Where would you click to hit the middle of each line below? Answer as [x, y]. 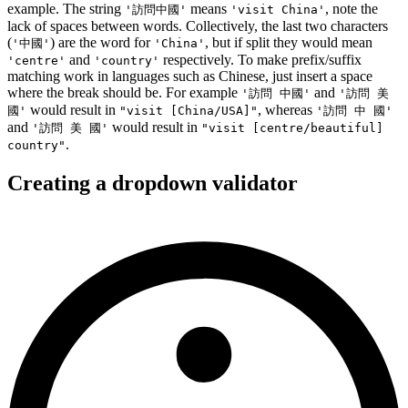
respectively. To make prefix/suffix [260, 60]
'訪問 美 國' [70, 128]
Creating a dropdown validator [153, 184]
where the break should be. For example [124, 93]
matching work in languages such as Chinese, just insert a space [190, 76]
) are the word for [102, 43]
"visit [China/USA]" [189, 111]
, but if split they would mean [289, 43]
